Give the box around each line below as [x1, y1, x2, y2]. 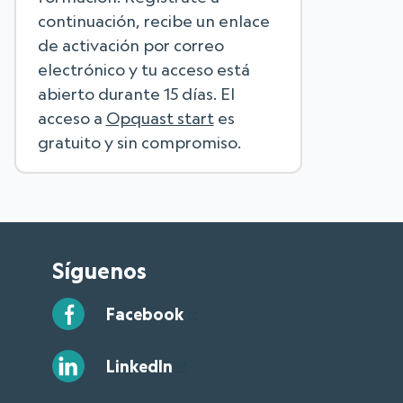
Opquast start [105, 106, 214, 129]
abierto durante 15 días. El [37, 82, 235, 104]
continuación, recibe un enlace [37, 9, 270, 31]
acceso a [37, 106, 106, 129]
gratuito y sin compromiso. [37, 130, 241, 153]
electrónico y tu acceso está [37, 58, 250, 80]
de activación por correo [37, 33, 224, 56]
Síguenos [51, 256, 147, 285]
